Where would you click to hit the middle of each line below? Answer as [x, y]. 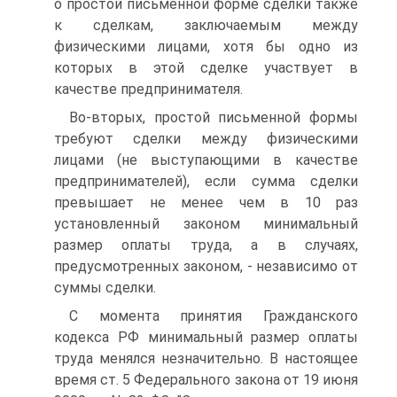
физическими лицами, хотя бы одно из [206, 47]
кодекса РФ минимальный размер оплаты [206, 337]
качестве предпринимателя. [148, 89]
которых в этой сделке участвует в [206, 68]
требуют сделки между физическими [206, 139]
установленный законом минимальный [206, 224]
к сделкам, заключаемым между [206, 25]
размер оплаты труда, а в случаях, [206, 245]
